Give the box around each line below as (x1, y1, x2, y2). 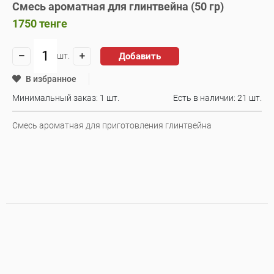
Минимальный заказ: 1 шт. (12, 93, 119, 103)
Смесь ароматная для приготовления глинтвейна (12, 120, 212, 130)
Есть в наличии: (173, 93, 237, 103)
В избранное (26, 74, 76, 84)
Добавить (119, 50, 161, 62)
